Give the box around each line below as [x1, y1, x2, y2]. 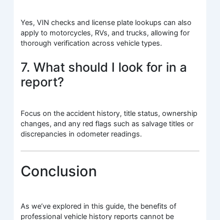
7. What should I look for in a [21, 59, 188, 75]
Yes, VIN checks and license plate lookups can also [21, 18, 192, 27]
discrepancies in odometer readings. [21, 129, 142, 138]
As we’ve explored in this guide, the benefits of [21, 202, 177, 211]
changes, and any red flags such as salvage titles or [21, 119, 194, 128]
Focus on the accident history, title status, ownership [21, 109, 198, 118]
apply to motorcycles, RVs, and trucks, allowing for [21, 28, 190, 38]
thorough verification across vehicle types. [21, 39, 163, 48]
